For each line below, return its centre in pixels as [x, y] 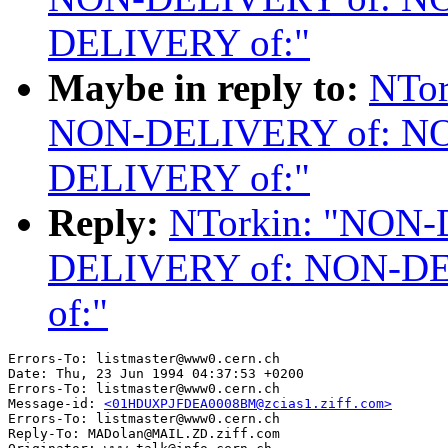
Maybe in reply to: [208, 88]
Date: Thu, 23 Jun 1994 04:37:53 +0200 [156, 374]
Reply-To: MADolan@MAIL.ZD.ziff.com [144, 434]
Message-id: [56, 404]
